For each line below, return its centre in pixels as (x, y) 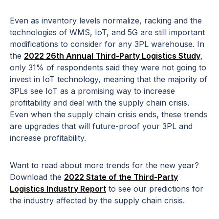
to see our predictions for (155, 189)
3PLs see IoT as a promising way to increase (92, 91)
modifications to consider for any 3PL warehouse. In (107, 44)
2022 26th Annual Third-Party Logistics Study (112, 56)
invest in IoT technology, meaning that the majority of (109, 79)
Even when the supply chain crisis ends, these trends (109, 115)
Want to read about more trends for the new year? (104, 165)
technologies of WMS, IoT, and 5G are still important (107, 33)
